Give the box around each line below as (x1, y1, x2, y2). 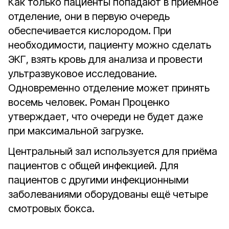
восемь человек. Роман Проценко (8, 96, 170, 108)
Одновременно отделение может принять (8, 82, 210, 94)
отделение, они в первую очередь (8, 10, 170, 22)
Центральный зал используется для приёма (8, 145, 217, 157)
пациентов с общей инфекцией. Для (8, 159, 178, 172)
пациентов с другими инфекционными (8, 174, 189, 186)
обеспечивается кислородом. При (8, 25, 171, 37)
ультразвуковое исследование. (8, 67, 157, 80)
